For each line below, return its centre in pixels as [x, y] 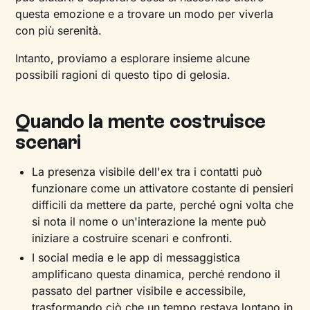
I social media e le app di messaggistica [136, 257]
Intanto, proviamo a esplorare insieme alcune [133, 58]
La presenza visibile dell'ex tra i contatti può [147, 172]
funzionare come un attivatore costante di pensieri [163, 188]
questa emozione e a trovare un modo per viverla [145, 14]
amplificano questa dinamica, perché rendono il [156, 274]
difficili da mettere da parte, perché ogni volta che [163, 205]
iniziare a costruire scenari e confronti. [133, 238]
